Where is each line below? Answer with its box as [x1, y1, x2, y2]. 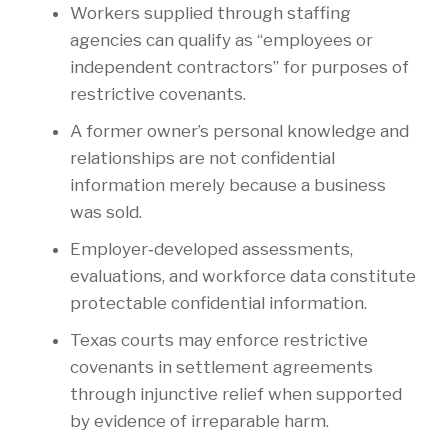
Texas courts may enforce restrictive [70, 330, 368, 351]
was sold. [70, 202, 142, 223]
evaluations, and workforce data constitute [70, 266, 416, 287]
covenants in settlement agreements [70, 357, 373, 378]
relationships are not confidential [70, 148, 335, 169]
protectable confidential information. [70, 293, 367, 314]
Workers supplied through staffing [70, 3, 351, 24]
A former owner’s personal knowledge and [70, 121, 409, 142]
